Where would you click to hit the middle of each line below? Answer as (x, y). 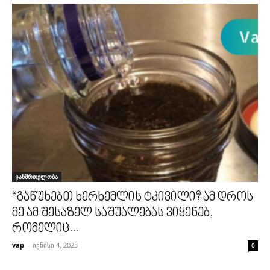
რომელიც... (45, 229)
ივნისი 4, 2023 (55, 245)
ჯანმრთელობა (37, 177)
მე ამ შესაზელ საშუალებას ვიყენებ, (113, 214)
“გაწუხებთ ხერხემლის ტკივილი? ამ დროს (133, 198)
